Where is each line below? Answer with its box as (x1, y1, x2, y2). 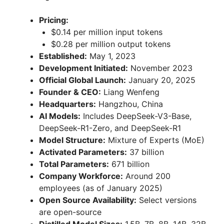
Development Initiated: (39, 62, 128, 73)
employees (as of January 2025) (39, 182, 162, 193)
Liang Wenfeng (101, 86, 159, 97)
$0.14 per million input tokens (51, 26, 162, 37)
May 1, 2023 (87, 50, 135, 61)
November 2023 (128, 62, 192, 73)
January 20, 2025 (126, 74, 195, 85)
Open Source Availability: (39, 194, 136, 205)
